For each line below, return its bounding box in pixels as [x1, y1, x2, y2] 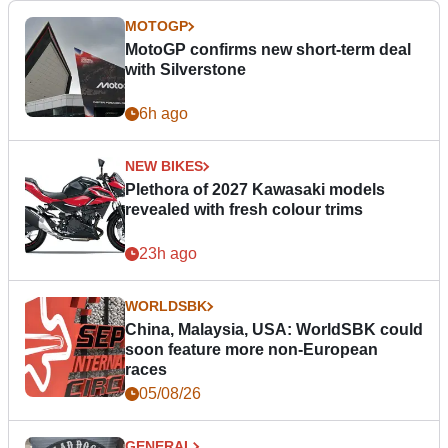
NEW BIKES [125, 158, 203, 175]
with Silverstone [125, 61, 246, 79]
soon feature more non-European [125, 341, 378, 359]
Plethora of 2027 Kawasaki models [125, 181, 385, 199]
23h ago [139, 245, 197, 263]
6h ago [139, 105, 188, 123]
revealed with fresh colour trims [125, 201, 363, 219]
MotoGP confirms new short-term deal [125, 41, 411, 59]
